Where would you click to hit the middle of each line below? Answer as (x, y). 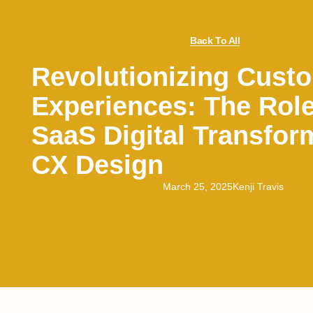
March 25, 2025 (197, 186)
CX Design (97, 165)
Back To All (215, 40)
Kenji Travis (258, 186)
